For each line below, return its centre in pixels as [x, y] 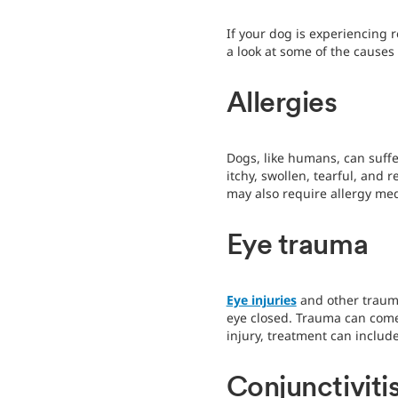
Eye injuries [261, 300]
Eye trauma [297, 247]
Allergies [282, 105]
